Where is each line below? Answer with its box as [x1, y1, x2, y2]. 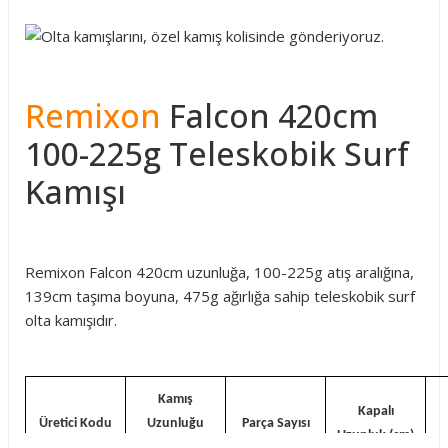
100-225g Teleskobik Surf [25, 132, 409, 175]
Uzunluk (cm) [337, 428, 414, 443]
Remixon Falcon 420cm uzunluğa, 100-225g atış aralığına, [25, 262, 414, 282]
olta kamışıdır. [25, 310, 117, 330]
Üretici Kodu [39, 416, 112, 431]
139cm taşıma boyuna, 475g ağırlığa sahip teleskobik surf [25, 286, 415, 306]
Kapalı [357, 404, 394, 419]
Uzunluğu [147, 416, 204, 431]
